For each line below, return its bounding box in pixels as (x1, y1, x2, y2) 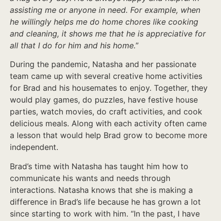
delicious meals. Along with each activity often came (10, 118, 207, 129)
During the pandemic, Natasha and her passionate (10, 59, 196, 70)
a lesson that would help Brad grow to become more (10, 130, 207, 141)
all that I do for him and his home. (10, 40, 136, 50)
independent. (10, 142, 58, 152)
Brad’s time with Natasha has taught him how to (10, 161, 188, 171)
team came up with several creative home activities (10, 71, 202, 81)
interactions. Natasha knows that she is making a (10, 184, 193, 195)
